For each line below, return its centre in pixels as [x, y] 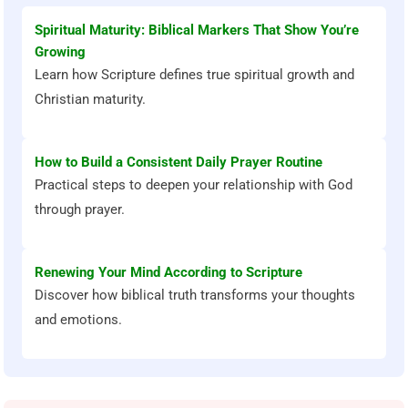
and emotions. [79, 320]
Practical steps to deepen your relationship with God [194, 185]
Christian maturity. [91, 100]
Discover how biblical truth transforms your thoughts [195, 296]
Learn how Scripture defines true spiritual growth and [195, 75]
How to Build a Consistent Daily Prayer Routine [179, 163]
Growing [61, 52]
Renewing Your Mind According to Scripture [169, 273]
